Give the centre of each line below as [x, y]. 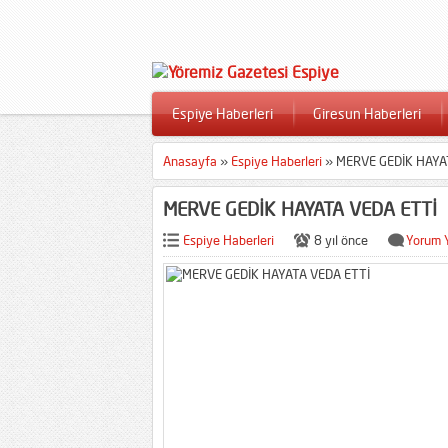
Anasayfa [190, 161]
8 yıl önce [341, 240]
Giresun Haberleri [367, 113]
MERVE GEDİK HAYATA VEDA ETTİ [300, 208]
